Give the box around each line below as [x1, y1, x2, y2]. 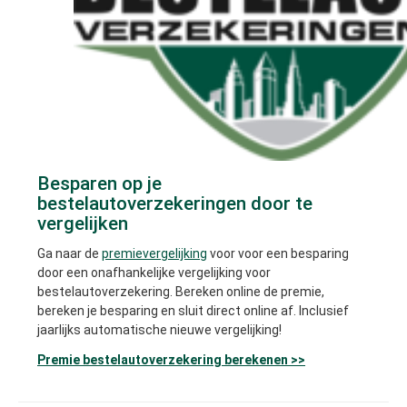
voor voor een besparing [207, 245, 349, 261]
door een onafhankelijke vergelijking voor [37, 264, 271, 280]
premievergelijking [102, 245, 207, 261]
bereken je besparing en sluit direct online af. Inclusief [37, 303, 349, 318]
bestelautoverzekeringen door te [37, 192, 313, 214]
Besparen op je [37, 172, 162, 194]
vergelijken [37, 212, 128, 234]
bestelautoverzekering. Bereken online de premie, [37, 283, 324, 299]
